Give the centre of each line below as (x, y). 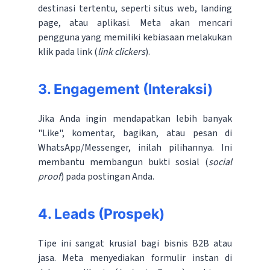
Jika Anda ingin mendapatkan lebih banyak (135, 119)
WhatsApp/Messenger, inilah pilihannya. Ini (135, 148)
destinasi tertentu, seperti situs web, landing (135, 9)
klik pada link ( (67, 52)
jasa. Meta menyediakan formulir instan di (135, 258)
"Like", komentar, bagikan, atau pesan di (135, 133)
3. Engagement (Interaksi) (125, 89)
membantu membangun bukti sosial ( (123, 162)
